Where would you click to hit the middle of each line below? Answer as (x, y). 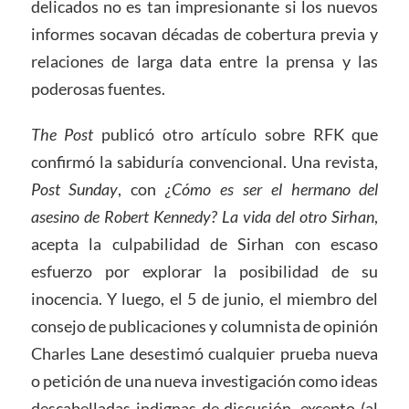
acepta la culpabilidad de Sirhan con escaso (204, 243)
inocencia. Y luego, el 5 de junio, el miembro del (204, 298)
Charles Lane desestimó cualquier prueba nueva (204, 353)
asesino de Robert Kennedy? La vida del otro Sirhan (203, 216)
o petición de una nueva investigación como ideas (204, 380)
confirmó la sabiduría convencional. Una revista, (204, 161)
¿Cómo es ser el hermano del (272, 189)
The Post (62, 134)
